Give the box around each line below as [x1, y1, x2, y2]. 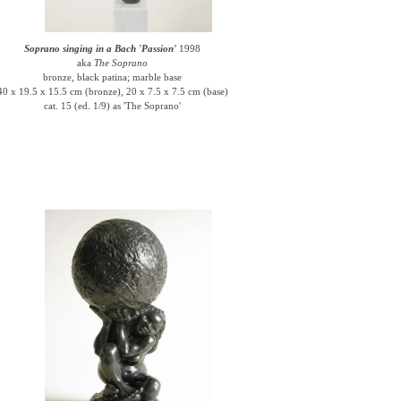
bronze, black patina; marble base [43, 72, 183, 82]
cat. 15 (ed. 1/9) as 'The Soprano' [44, 100, 182, 111]
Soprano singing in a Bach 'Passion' [24, 43, 177, 54]
